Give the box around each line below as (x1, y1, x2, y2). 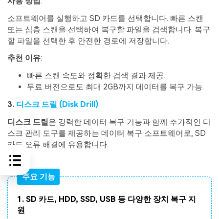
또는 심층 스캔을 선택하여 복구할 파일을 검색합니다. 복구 (7, 24, 210, 34)
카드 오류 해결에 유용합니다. (7, 139, 109, 149)
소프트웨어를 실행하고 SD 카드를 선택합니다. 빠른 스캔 (7, 13, 203, 23)
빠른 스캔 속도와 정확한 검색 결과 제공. (27, 71, 165, 81)
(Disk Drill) (59, 99, 98, 109)
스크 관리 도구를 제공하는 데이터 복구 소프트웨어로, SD (7, 128, 206, 138)
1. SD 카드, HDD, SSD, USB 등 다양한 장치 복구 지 (17, 194, 197, 204)
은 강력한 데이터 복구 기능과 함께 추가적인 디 (48, 117, 211, 127)
